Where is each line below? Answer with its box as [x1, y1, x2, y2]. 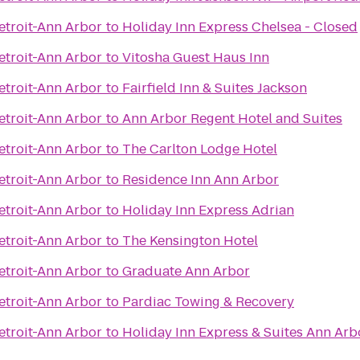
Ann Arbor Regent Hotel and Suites [122, 109, 342, 128]
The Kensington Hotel [122, 231, 258, 250]
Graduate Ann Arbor [122, 262, 250, 280]
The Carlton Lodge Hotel [122, 140, 277, 158]
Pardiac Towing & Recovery [122, 292, 294, 311]
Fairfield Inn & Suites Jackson [122, 79, 307, 97]
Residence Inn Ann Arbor [122, 170, 279, 189]
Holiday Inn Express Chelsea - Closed [122, 18, 358, 36]
